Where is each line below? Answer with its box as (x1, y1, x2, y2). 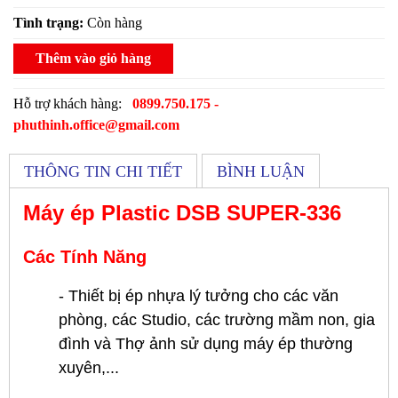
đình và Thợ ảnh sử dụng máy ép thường (59, 335, 353, 354)
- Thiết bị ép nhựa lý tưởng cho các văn (59, 287, 338, 306)
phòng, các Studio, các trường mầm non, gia (59, 311, 375, 330)
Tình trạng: (13, 15, 87, 31)
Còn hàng (87, 15, 142, 31)
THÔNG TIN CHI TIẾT (24, 163, 182, 181)
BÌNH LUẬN (217, 163, 305, 181)
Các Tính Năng (23, 247, 147, 267)
